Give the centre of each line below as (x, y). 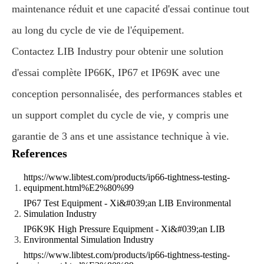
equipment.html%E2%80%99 (79, 187)
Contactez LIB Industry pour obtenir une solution (118, 51)
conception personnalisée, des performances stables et (127, 93)
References (39, 153)
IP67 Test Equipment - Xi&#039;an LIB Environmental (127, 203)
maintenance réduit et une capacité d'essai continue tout (131, 9)
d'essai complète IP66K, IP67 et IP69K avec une (116, 72)
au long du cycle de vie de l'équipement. (98, 30)
